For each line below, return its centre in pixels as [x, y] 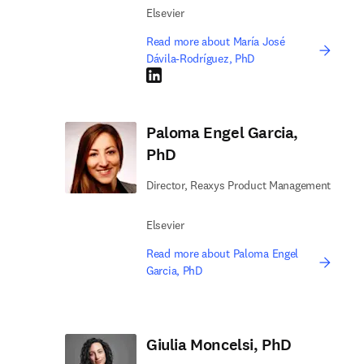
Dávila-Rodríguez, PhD [201, 58]
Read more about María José [216, 41]
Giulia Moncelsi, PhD [219, 345]
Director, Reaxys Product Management [239, 185]
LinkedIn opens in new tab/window [231, 75]
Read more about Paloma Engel [223, 253]
